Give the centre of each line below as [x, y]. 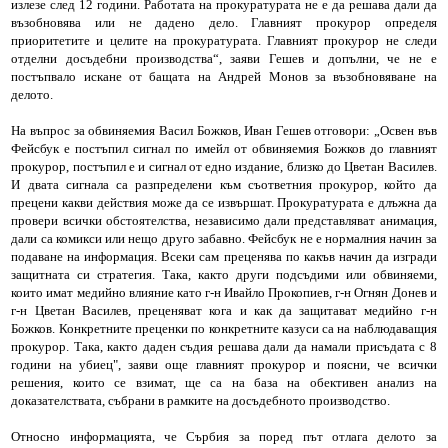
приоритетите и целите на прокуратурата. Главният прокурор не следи [224, 40]
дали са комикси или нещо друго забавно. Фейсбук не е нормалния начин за [224, 238]
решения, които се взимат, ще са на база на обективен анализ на [224, 382]
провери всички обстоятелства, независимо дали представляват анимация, [224, 220]
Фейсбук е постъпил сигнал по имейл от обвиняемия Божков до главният [224, 148]
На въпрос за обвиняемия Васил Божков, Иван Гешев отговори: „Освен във [224, 130]
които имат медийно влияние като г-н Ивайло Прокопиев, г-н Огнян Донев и [224, 292]
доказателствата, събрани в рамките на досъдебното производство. [201, 400]
